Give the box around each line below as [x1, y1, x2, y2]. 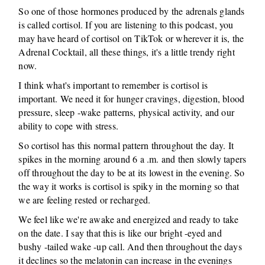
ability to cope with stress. [18, 119, 119, 132]
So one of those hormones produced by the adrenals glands [18, 5, 245, 17]
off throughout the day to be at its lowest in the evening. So [18, 166, 245, 179]
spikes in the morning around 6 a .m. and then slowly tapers [18, 153, 247, 165]
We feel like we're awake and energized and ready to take [18, 213, 239, 225]
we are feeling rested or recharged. [18, 193, 151, 206]
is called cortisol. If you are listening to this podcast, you [18, 18, 234, 31]
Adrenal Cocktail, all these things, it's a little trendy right [18, 46, 235, 58]
